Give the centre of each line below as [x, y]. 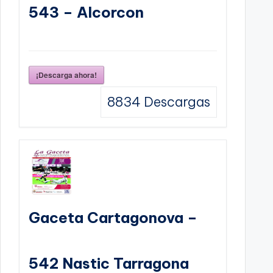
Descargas [176, 101]
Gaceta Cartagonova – [113, 217]
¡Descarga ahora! [66, 75]
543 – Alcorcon [86, 12]
